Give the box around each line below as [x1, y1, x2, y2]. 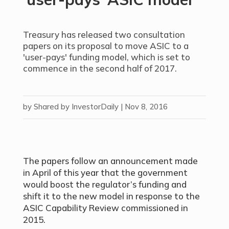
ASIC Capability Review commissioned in [22, 202, 188, 213]
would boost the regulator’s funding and [22, 179, 187, 190]
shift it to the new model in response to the [22, 191, 200, 201]
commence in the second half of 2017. [22, 63, 177, 74]
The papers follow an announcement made [22, 155, 198, 166]
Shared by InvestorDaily [33, 102, 119, 111]
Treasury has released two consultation [22, 29, 185, 40]
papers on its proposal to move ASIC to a [22, 40, 189, 51]
